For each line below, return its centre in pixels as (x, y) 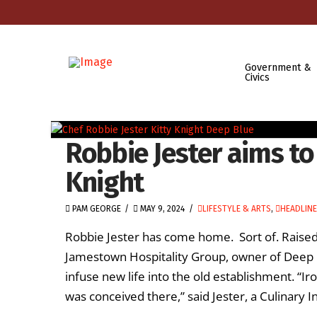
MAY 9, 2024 (162, 208)
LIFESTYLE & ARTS (236, 208)
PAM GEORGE (96, 208)
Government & (278, 67)
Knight (104, 182)
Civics (257, 77)
